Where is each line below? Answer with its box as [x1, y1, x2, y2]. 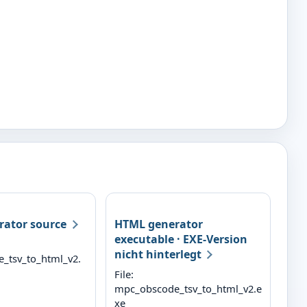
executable [114, 231, 174, 247]
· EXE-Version [173, 231, 247, 247]
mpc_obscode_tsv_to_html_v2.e [114, 281, 262, 295]
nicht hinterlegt [114, 246, 201, 262]
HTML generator [114, 216, 203, 232]
